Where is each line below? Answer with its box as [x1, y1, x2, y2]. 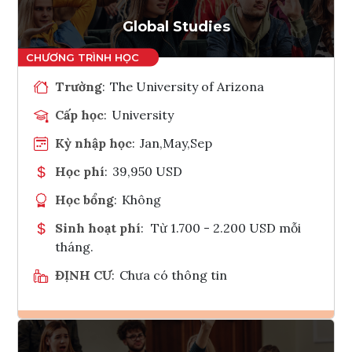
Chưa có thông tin [119, 266, 228, 283]
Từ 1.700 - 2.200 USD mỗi [150, 219, 301, 236]
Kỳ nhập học [55, 134, 132, 151]
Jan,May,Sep [140, 134, 213, 151]
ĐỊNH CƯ [55, 266, 112, 283]
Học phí [55, 163, 104, 179]
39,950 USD [112, 163, 183, 179]
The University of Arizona [110, 78, 265, 94]
